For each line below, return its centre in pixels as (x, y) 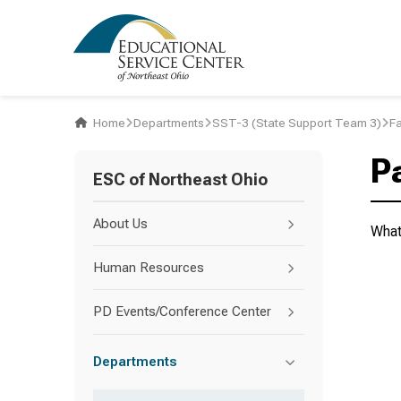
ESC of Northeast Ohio (180, 179)
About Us (120, 223)
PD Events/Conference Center (182, 311)
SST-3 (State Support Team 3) (297, 122)
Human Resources (149, 267)
